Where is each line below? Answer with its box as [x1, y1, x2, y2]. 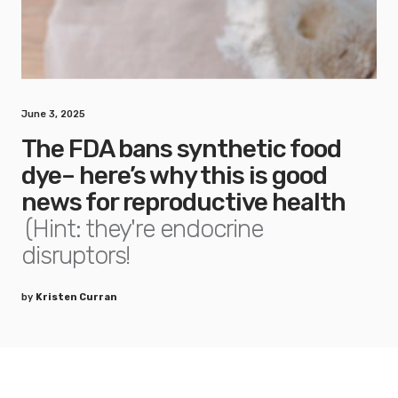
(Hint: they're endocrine [25, 213, 263, 243]
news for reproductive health [21, 187, 346, 217]
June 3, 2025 [21, 107, 85, 120]
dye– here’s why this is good [21, 160, 327, 190]
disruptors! [21, 240, 131, 270]
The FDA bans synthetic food [21, 133, 341, 163]
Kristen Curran [36, 291, 117, 303]
